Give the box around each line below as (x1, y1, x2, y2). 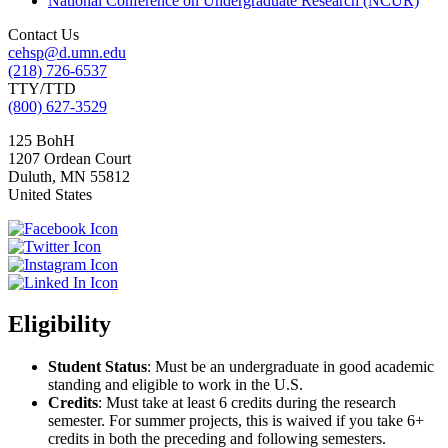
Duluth (8, 167, 52, 185)
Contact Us (8, 25, 79, 43)
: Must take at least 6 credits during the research (98, 394, 396, 412)
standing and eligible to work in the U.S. (48, 376, 303, 394)
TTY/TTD (8, 79, 76, 97)
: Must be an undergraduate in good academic (147, 358, 434, 376)
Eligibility (8, 311, 111, 338)
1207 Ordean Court (8, 149, 131, 167)
